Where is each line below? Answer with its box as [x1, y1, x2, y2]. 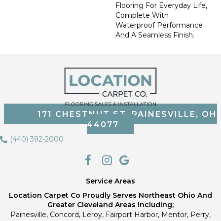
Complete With [115, 11, 169, 20]
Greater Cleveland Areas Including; [47, 200, 174, 209]
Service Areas [86, 176, 135, 185]
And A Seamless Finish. [115, 31, 194, 39]
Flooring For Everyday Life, [115, 1, 207, 10]
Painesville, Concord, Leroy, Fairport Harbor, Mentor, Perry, [10, 210, 211, 219]
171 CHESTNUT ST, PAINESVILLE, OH [37, 110, 217, 119]
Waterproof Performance [115, 21, 203, 30]
